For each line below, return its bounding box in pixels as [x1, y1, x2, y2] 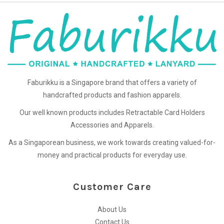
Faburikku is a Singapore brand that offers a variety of [27, 78, 197, 87]
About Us [97, 205, 126, 213]
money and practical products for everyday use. [37, 150, 187, 159]
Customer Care [72, 180, 151, 192]
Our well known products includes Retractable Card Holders [19, 108, 205, 117]
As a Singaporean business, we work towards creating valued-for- [8, 138, 215, 146]
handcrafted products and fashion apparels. [42, 91, 181, 99]
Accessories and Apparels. [70, 121, 154, 129]
